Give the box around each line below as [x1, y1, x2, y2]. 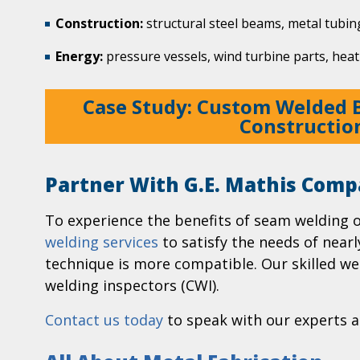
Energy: [55, 47, 103, 66]
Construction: [55, 14, 143, 32]
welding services [45, 232, 158, 252]
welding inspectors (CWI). [45, 276, 219, 296]
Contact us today [45, 310, 163, 330]
